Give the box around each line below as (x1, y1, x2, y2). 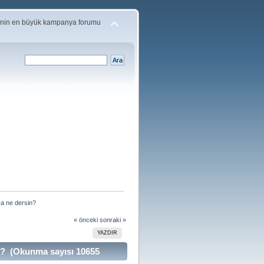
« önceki (73, 216, 98, 223)
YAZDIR (97, 229, 117, 236)
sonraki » (99, 216, 126, 223)
